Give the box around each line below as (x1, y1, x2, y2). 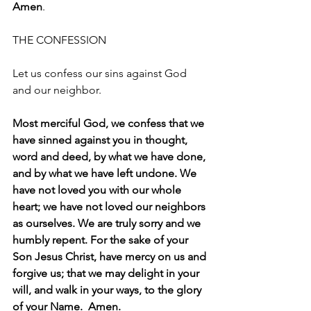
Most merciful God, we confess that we (12, 117, 207, 130)
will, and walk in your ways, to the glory (12, 283, 204, 296)
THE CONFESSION (12, 33, 106, 47)
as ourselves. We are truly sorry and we (12, 217, 203, 230)
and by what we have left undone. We (12, 167, 199, 180)
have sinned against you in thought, (12, 133, 190, 146)
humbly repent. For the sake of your (12, 233, 191, 246)
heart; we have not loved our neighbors (12, 200, 208, 213)
